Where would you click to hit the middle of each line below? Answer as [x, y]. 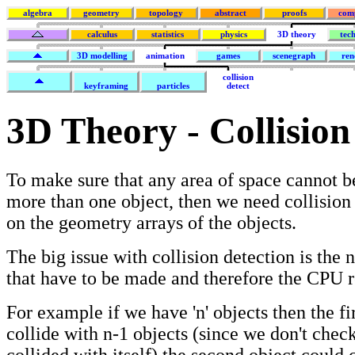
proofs [294, 13]
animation [165, 56]
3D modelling [102, 56]
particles [173, 86]
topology [166, 13]
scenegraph [294, 56]
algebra [38, 13]
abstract [230, 13]
